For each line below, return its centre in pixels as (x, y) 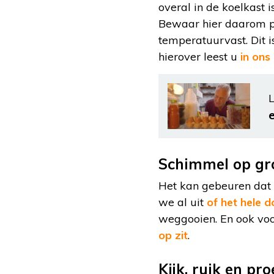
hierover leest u (199, 57)
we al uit (183, 202)
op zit (173, 235)
